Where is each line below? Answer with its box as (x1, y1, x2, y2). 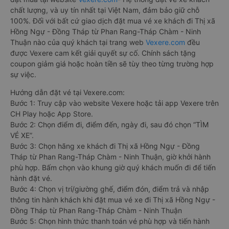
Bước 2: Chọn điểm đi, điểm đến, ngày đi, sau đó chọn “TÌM (10, 120, 209, 129)
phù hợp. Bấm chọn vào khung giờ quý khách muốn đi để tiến (10, 163, 216, 172)
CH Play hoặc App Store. (10, 109, 93, 119)
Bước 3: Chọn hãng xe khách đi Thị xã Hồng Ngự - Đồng (10, 142, 200, 151)
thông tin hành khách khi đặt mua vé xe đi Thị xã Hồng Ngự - (10, 195, 215, 204)
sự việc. (10, 70, 36, 79)
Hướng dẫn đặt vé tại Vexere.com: (10, 88, 125, 97)
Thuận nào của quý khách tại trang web (10, 38, 146, 47)
